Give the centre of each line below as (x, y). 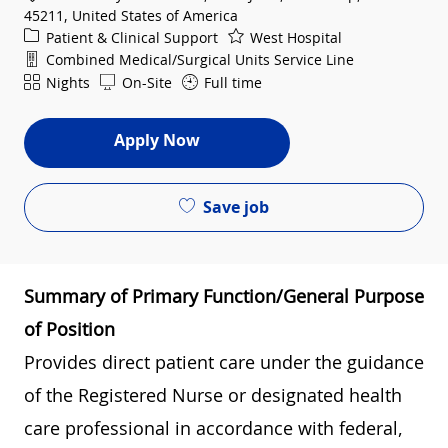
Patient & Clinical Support (130, 37)
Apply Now (157, 139)
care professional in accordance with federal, (213, 428)
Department (63, 58)
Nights (66, 82)
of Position (69, 329)
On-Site (145, 82)
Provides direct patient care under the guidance (224, 362)
